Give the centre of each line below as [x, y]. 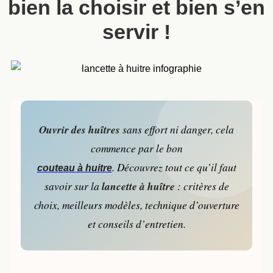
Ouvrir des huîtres [80, 129]
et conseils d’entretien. [136, 224]
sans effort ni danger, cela [177, 129]
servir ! [136, 31]
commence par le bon [136, 148]
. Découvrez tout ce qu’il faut [174, 167]
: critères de [202, 186]
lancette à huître [138, 186]
